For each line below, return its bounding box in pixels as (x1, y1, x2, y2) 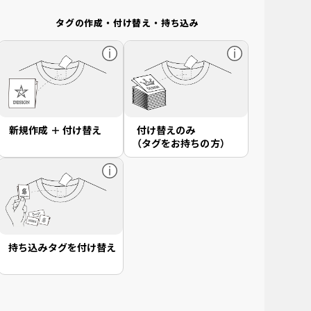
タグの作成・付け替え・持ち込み (56, 16, 199, 30)
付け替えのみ (136, 123, 196, 137)
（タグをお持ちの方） (131, 136, 230, 151)
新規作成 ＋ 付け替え (9, 123, 102, 137)
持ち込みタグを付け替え (8, 240, 117, 255)
